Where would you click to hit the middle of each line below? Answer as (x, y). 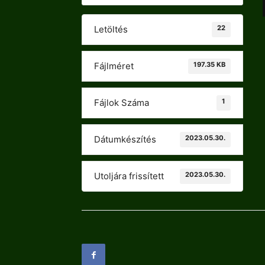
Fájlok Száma (122, 103)
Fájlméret (114, 66)
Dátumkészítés (125, 139)
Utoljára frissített (129, 176)
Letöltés (111, 29)
